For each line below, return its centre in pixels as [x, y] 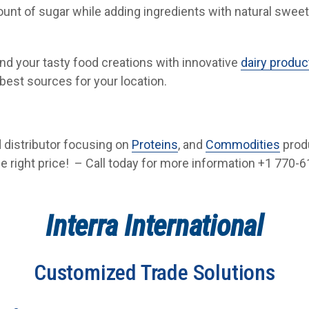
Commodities [243, 145]
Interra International [154, 226]
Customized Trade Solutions [154, 273]
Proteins [155, 145]
